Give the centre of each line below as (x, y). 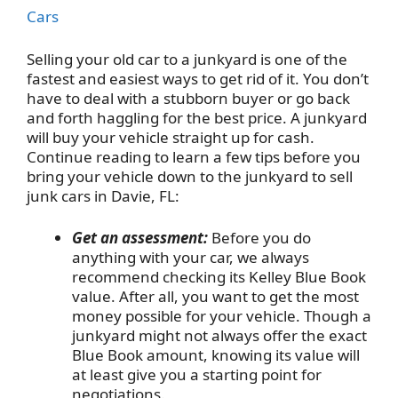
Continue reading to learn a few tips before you (194, 156)
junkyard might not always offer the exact (219, 336)
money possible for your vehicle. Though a (222, 316)
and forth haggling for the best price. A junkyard (197, 117)
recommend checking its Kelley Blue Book (219, 277)
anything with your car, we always (191, 258)
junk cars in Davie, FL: (103, 195)
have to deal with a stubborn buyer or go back (188, 98)
